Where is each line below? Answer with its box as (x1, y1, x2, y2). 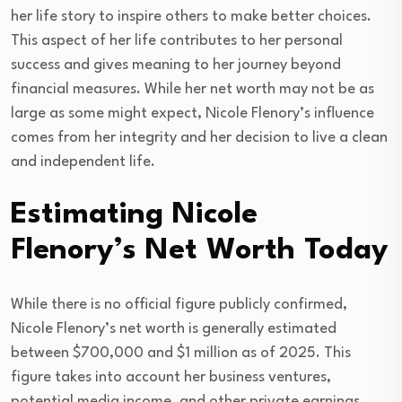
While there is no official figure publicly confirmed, (11, 296, 347, 312)
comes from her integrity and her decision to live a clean (11, 129, 388, 145)
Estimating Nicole (11, 199, 258, 230)
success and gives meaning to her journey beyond (11, 57, 341, 73)
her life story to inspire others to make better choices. (11, 8, 371, 24)
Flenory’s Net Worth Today (11, 235, 389, 266)
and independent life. (11, 153, 155, 170)
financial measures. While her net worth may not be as (11, 81, 374, 97)
